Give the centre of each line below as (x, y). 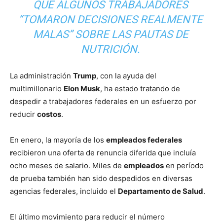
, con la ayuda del (126, 76)
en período (184, 166)
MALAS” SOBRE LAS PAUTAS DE (110, 35)
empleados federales (144, 140)
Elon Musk (82, 89)
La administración (41, 76)
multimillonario (37, 89)
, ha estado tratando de (140, 89)
